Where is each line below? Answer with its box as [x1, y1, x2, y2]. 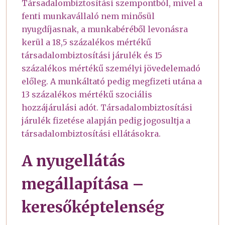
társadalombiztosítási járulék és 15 [22, 50, 162, 60]
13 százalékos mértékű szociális [22, 89, 152, 99]
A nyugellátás [22, 151, 125, 170]
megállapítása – [22, 174, 144, 193]
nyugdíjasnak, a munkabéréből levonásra [22, 24, 188, 34]
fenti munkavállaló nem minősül [22, 11, 155, 21]
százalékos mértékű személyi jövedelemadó [22, 63, 200, 73]
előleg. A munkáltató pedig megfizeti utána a [22, 76, 202, 86]
